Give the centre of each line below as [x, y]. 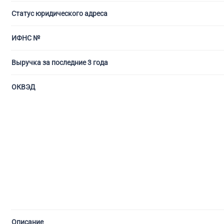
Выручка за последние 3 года [60, 62]
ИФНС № [26, 38]
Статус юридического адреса [59, 13]
